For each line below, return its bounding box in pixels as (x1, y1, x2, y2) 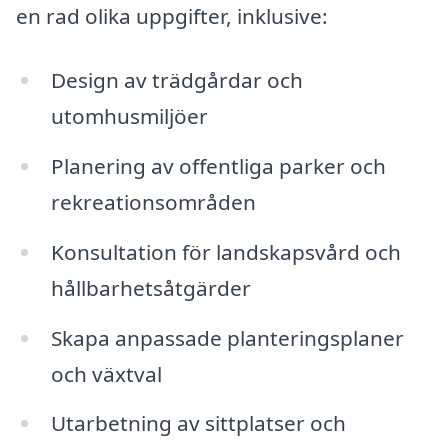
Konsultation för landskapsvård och (50, 237, 401, 266)
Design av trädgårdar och (50, 65, 303, 94)
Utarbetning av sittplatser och (50, 409, 346, 438)
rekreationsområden (50, 187, 256, 216)
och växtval (50, 359, 162, 388)
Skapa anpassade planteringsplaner (50, 323, 404, 352)
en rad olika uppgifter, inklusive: (16, 2, 328, 31)
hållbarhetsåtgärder (50, 273, 251, 302)
